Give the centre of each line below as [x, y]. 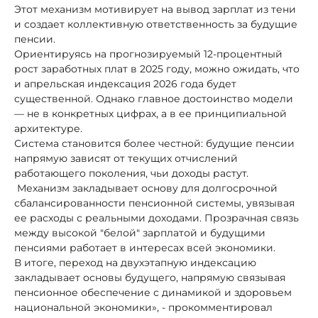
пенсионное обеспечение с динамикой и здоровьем [153, 292]
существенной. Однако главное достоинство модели [154, 98]
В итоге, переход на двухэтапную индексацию [135, 262]
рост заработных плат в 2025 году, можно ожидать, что [157, 68]
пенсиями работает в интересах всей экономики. [145, 247]
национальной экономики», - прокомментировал [143, 307]
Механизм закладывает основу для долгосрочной [146, 188]
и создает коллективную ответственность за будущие [156, 24]
